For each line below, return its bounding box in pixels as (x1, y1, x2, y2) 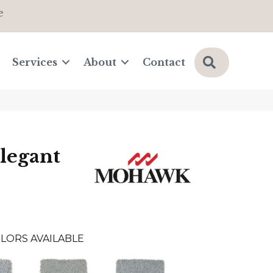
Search (220, 55, 257, 68)
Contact (143, 56, 186, 69)
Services (12, 56, 58, 69)
